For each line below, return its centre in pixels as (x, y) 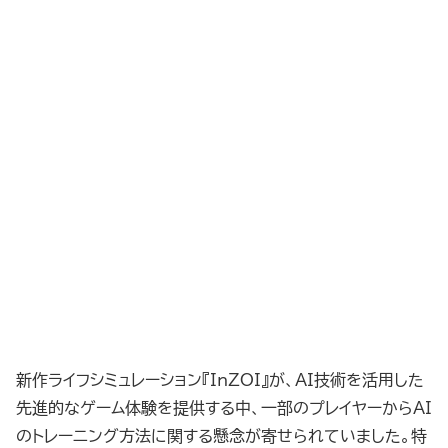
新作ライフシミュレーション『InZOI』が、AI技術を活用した (220, 379)
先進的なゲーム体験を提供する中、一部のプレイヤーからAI (224, 407)
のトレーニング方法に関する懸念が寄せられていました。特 (221, 435)
